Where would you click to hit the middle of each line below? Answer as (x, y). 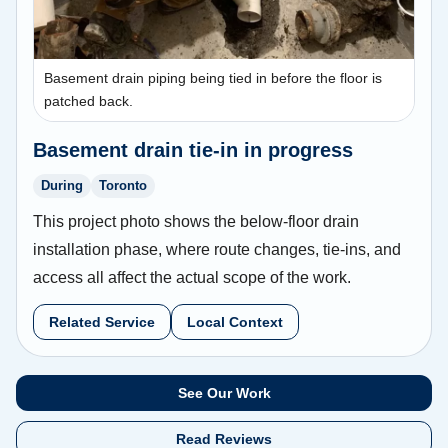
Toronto (123, 186)
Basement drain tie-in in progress (193, 150)
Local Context (235, 321)
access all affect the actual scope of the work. (192, 277)
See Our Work (224, 392)
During (62, 186)
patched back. (88, 101)
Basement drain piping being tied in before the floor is (213, 78)
